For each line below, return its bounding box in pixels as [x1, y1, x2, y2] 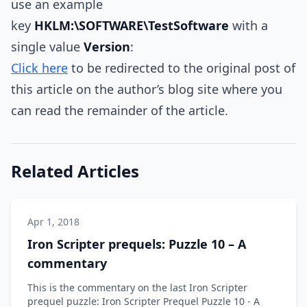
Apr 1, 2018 [27, 215, 79, 228]
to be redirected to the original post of [68, 60, 295, 76]
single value [11, 38, 84, 55]
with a [229, 17, 268, 34]
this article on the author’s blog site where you [11, 81, 282, 97]
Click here [11, 60, 68, 76]
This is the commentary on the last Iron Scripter [27, 281, 247, 294]
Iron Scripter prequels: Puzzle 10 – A [27, 236, 246, 252]
